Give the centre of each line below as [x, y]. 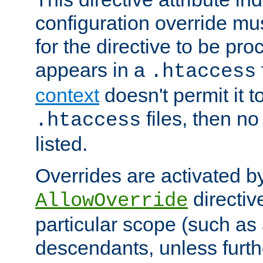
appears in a [93, 70]
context [67, 95]
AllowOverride [112, 201]
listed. [61, 144]
